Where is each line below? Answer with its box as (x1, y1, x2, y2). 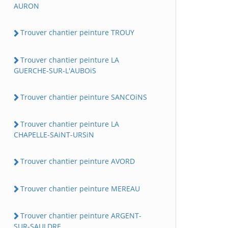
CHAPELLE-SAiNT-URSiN (14, 130, 94, 140)
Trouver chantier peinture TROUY (20, 27, 134, 38)
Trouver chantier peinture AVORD (20, 156, 135, 166)
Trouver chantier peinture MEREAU (20, 183, 140, 193)
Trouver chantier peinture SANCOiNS (20, 92, 147, 102)
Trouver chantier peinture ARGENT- (20, 210, 141, 220)
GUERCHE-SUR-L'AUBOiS (14, 65, 96, 75)
